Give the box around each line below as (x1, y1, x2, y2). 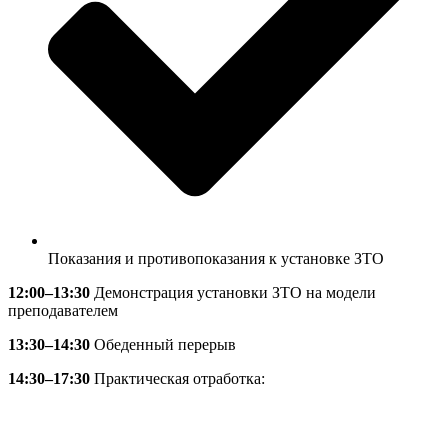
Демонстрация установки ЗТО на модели (90, 284, 376, 302)
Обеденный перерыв (90, 336, 236, 354)
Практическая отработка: (94, 370, 265, 388)
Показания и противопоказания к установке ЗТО (48, 250, 384, 268)
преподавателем (8, 302, 118, 320)
